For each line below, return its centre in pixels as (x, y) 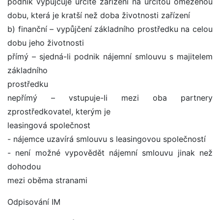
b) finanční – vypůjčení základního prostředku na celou (110, 29)
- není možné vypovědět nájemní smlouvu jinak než (110, 153)
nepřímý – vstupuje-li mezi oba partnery (110, 98)
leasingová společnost (49, 125)
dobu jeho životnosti (46, 43)
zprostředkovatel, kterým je (59, 112)
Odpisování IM (34, 202)
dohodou (24, 167)
